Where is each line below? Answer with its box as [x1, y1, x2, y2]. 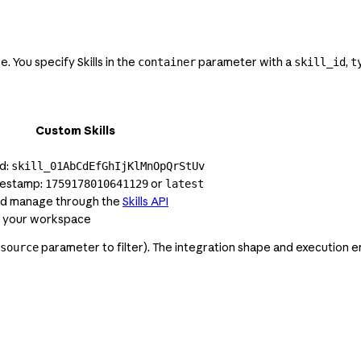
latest [165, 177, 204, 191]
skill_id [294, 56, 346, 69]
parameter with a [196, 55, 294, 70]
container [138, 56, 196, 69]
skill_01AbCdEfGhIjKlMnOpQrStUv [11, 160, 205, 173]
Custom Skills [35, 123, 115, 139]
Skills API [122, 194, 168, 210]
